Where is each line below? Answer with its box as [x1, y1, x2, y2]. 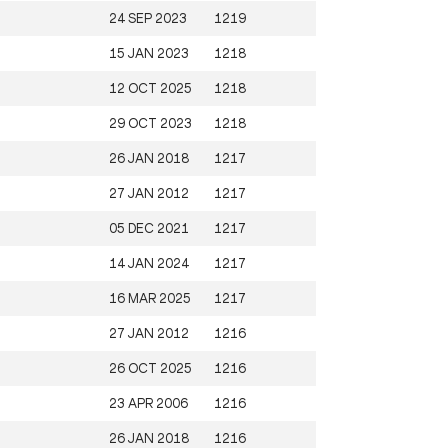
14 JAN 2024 [109, 255, 189, 271]
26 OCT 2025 [109, 360, 192, 376]
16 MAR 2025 [109, 290, 191, 306]
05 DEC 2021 [109, 220, 189, 236]
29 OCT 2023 [109, 115, 192, 131]
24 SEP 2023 [109, 10, 187, 26]
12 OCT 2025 [109, 80, 192, 96]
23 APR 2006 [109, 395, 188, 411]
